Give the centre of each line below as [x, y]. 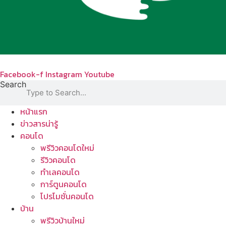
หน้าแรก [34, 111]
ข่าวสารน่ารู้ [39, 123]
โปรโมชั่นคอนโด [67, 196]
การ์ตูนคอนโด [64, 184]
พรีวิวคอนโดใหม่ [67, 148]
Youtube [99, 74]
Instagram [64, 74]
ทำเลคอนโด [60, 172]
